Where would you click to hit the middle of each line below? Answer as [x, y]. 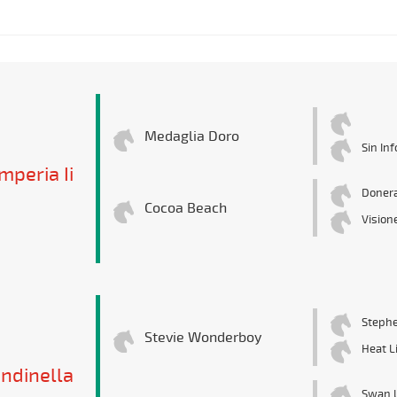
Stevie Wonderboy [202, 338]
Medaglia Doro [191, 137]
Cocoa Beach [185, 209]
